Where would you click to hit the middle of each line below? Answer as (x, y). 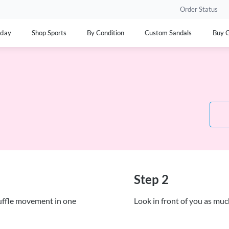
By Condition (106, 33)
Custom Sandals (168, 33)
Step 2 (151, 179)
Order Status (199, 9)
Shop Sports (49, 33)
